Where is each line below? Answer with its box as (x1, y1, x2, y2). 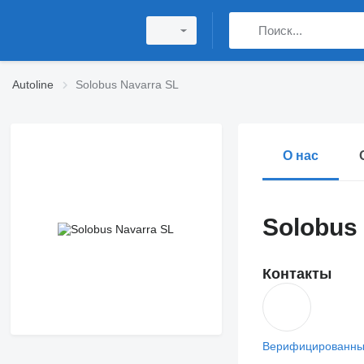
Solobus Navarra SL (76, 78, 179, 91)
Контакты (262, 266, 331, 282)
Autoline (12, 78, 54, 91)
